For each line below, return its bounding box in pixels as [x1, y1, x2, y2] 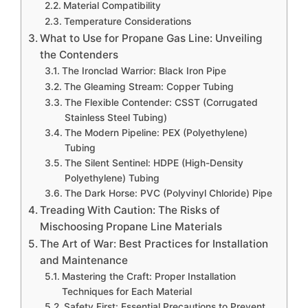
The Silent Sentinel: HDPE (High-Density [64, 157, 243, 168]
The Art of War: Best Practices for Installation [40, 236, 269, 250]
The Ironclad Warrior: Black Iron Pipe [61, 65, 226, 76]
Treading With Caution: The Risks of [40, 203, 221, 217]
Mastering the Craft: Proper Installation [61, 270, 236, 282]
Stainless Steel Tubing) [64, 111, 167, 123]
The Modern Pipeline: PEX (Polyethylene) [64, 126, 247, 138]
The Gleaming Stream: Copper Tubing [63, 80, 234, 92]
